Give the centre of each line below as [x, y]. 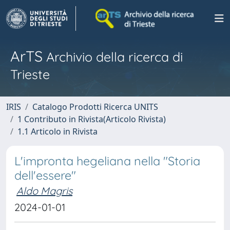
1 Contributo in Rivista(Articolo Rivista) [92, 119]
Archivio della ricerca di [113, 57]
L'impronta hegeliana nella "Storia [107, 161]
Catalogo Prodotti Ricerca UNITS [95, 107]
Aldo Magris [44, 191]
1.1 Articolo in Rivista [57, 131]
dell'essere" [45, 175]
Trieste [30, 74]
